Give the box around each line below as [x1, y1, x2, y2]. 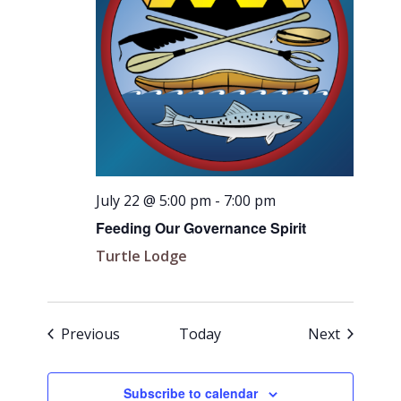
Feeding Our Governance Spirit [96, 217, 307, 238]
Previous [61, 323, 121, 344]
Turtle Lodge [96, 245, 188, 266]
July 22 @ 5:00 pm [96, 190, 212, 210]
